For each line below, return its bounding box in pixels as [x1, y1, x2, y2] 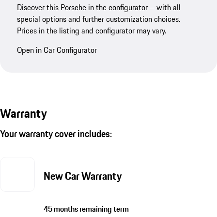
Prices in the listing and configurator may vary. [17, 24, 167, 36]
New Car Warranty [43, 168, 122, 184]
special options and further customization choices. [17, 13, 181, 25]
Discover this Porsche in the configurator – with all [17, 1, 181, 13]
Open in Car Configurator [17, 44, 97, 56]
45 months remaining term [43, 203, 129, 215]
